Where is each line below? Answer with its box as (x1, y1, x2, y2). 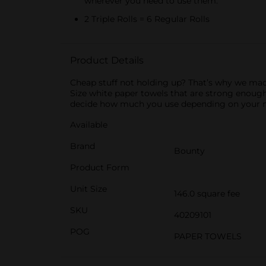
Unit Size (70, 183, 107, 194)
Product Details (70, 55, 144, 66)
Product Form (70, 162, 129, 173)
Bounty (174, 145, 205, 156)
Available (70, 119, 107, 130)
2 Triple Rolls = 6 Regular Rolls (84, 14, 210, 24)
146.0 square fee (174, 188, 240, 199)
